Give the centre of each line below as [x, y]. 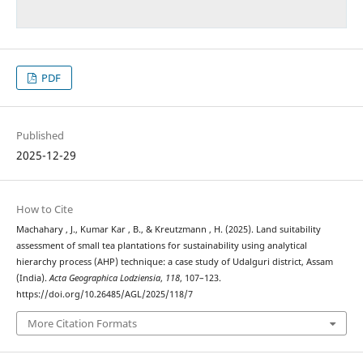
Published [40, 136]
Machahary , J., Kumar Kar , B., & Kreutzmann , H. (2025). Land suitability [168, 230]
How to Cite [44, 209]
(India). [32, 278]
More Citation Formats [82, 323]
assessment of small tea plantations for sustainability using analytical [161, 246]
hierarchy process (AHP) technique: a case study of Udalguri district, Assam [174, 262]
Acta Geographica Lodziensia [105, 278]
